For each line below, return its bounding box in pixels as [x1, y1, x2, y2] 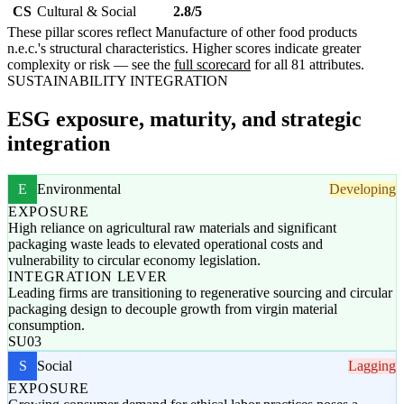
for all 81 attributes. [251, 57, 364, 73]
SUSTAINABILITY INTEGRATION [7, 73, 228, 89]
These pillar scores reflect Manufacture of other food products [7, 24, 357, 41]
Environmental [37, 181, 121, 197]
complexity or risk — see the [7, 57, 174, 73]
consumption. [8, 317, 85, 334]
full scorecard [174, 57, 251, 73]
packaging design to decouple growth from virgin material [8, 301, 337, 317]
